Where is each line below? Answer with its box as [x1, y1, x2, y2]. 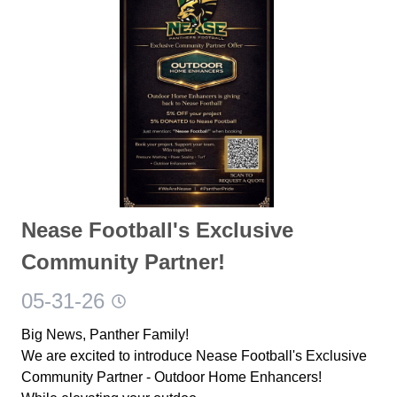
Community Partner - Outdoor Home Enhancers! [21, 369, 322, 385]
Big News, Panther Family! [21, 326, 189, 342]
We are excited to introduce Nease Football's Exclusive [21, 347, 367, 363]
